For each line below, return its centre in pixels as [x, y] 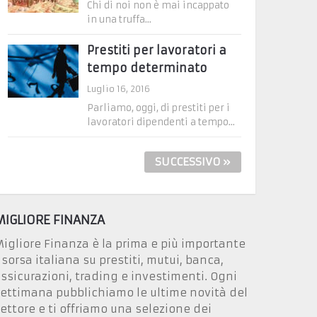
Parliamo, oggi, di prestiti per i [159, 108]
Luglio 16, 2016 [119, 88]
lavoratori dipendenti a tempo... [161, 122]
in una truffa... [120, 19]
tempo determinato [148, 68]
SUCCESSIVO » [193, 161]
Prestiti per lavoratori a [157, 50]
